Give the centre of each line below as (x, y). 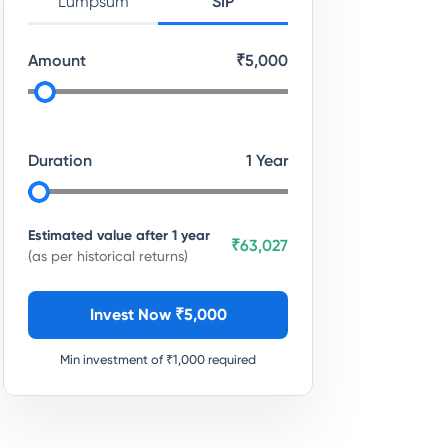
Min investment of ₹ (116, 359)
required (230, 359)
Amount (57, 60)
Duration (60, 160)
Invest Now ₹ (136, 314)
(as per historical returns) (108, 256)
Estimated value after (100, 235)
